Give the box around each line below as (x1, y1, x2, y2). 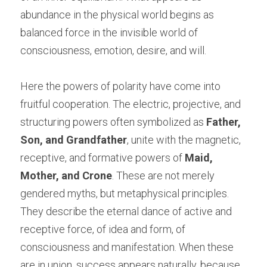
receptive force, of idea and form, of (20, 222, 185, 235)
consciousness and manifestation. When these (20, 240, 234, 253)
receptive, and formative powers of (20, 151, 185, 164)
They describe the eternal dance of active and (20, 204, 232, 218)
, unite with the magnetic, (127, 133, 241, 146)
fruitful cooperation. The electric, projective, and (20, 97, 241, 110)
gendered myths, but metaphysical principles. (20, 187, 229, 200)
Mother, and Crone (20, 169, 112, 182)
